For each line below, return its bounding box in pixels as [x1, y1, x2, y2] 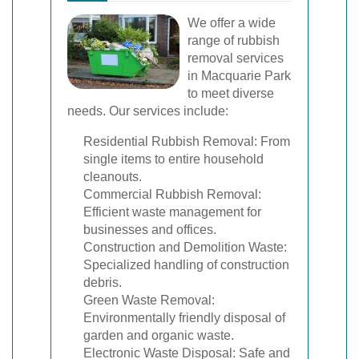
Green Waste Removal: [83, 293, 215, 307]
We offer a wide [188, 16, 276, 30]
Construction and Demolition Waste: [83, 240, 287, 254]
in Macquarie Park [188, 69, 291, 83]
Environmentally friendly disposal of [83, 311, 285, 325]
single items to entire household [83, 152, 264, 166]
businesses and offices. [83, 223, 216, 236]
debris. [83, 276, 122, 289]
